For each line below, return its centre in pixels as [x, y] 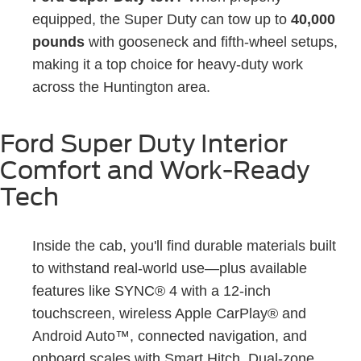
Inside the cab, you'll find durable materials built [184, 245]
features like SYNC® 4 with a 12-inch [151, 290]
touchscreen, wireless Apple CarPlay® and [169, 313]
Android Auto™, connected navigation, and [170, 336]
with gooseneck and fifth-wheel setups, [211, 41]
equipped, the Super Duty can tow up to [162, 19]
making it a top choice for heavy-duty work [168, 64]
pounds [58, 41]
